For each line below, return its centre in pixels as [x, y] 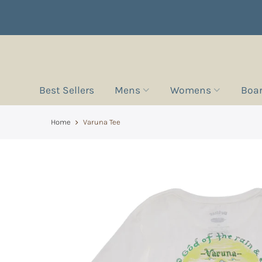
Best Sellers [66, 90]
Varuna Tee [102, 122]
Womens [190, 90]
